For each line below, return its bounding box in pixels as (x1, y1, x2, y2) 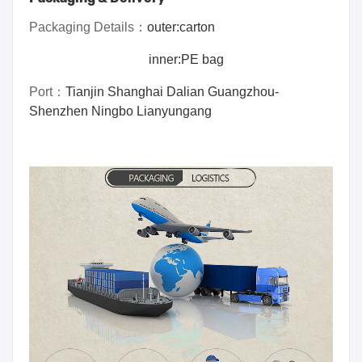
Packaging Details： (29, 20, 147, 35)
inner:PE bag (52, 53, 224, 67)
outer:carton (147, 20, 215, 35)
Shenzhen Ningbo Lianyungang (29, 104, 212, 119)
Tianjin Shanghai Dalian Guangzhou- (65, 85, 279, 99)
